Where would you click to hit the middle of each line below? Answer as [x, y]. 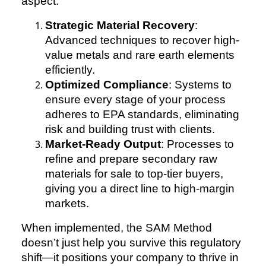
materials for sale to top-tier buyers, [134, 174]
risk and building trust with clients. [130, 129]
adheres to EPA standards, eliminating [142, 115]
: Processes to [197, 144]
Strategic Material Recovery [120, 26]
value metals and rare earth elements [140, 55]
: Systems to [200, 85]
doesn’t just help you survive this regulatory [131, 243]
